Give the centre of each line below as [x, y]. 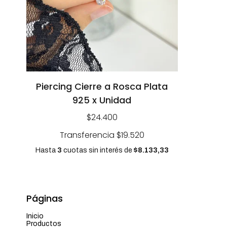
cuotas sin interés [93, 150]
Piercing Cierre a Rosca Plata [102, 86]
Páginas [45, 198]
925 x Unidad [102, 100]
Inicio [35, 216]
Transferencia [88, 135]
